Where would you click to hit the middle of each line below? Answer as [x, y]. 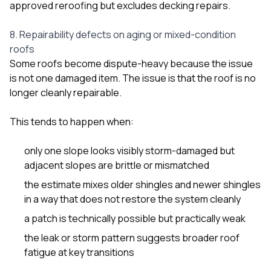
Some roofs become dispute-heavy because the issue [131, 63]
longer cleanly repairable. [66, 92]
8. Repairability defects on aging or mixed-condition [123, 34]
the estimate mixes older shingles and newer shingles [142, 184]
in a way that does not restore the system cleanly [132, 199]
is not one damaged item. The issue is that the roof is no [133, 78]
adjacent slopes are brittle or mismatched [117, 165]
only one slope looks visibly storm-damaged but [129, 150]
